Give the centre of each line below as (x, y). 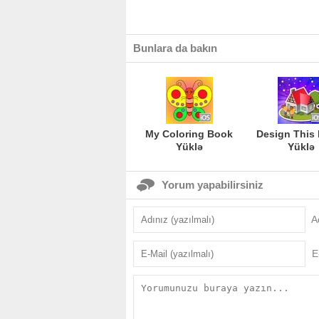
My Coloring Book (189, 134)
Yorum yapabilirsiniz (213, 185)
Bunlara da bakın (175, 48)
